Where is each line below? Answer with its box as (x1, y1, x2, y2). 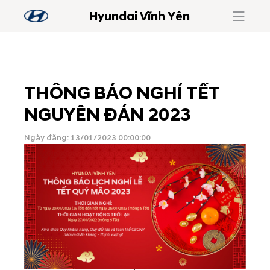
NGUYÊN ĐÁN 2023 (24, 104, 191, 126)
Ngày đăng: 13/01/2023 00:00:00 (24, 133, 151, 143)
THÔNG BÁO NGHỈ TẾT (24, 82, 220, 104)
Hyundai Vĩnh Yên (89, 10, 190, 24)
